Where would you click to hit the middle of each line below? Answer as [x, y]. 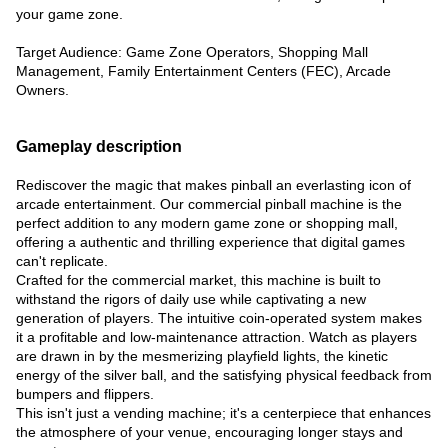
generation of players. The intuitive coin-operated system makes [219, 318]
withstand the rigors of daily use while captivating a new [191, 299]
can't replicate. [62, 261]
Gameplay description [99, 146]
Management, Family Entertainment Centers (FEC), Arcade [203, 71]
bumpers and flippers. [85, 394]
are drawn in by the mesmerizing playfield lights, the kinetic [202, 356]
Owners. [42, 90]
